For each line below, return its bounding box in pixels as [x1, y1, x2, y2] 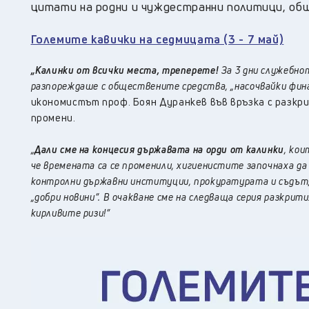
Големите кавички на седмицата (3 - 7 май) [30, 31, 284, 48]
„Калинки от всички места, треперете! [30, 63, 221, 77]
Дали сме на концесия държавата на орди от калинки [34, 143, 285, 157]
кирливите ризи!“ [30, 206, 110, 220]
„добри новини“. [30, 190, 103, 204]
